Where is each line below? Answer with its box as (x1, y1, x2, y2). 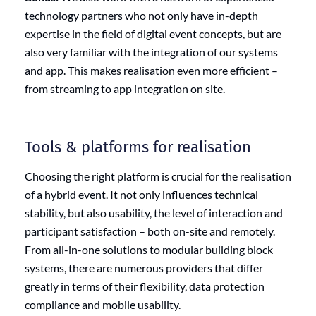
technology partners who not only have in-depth (25, 8, 258, 23)
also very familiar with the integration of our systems (25, 45, 278, 59)
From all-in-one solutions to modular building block (25, 243, 273, 257)
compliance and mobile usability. (25, 298, 181, 312)
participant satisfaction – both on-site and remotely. (25, 224, 275, 238)
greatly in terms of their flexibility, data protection (25, 279, 265, 293)
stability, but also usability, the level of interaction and (25, 206, 283, 220)
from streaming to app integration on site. (25, 82, 225, 96)
